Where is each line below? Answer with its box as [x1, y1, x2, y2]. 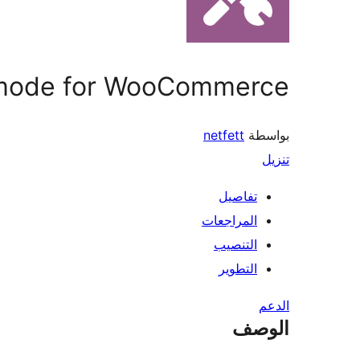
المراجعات [202, 212, 257, 229]
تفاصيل [219, 188, 257, 205]
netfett [203, 127, 244, 144]
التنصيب [214, 236, 257, 253]
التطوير [219, 260, 257, 277]
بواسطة [244, 127, 289, 144]
